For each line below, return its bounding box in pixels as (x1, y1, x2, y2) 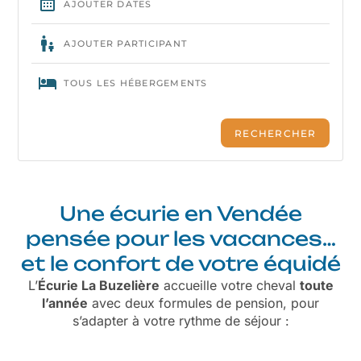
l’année (42, 295, 88, 312)
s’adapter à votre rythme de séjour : (72, 313, 289, 330)
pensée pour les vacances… (25, 226, 336, 251)
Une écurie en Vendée (59, 201, 302, 226)
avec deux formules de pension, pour (88, 295, 319, 312)
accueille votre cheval (159, 277, 300, 294)
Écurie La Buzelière (37, 277, 160, 294)
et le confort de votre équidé (20, 251, 341, 276)
